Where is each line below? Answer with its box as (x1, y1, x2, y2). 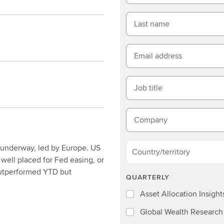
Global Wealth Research (140, 206, 223, 217)
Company (134, 114, 167, 125)
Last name (134, 18, 169, 29)
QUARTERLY (126, 172, 172, 182)
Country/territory (132, 146, 190, 157)
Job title (134, 82, 162, 93)
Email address (134, 50, 182, 61)
